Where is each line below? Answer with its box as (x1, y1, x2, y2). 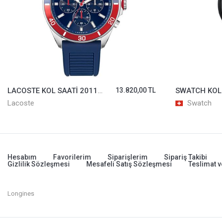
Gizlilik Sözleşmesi (7, 160, 70, 168)
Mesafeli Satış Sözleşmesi (86, 160, 172, 168)
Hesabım (7, 153, 37, 162)
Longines (7, 190, 34, 198)
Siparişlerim (108, 153, 148, 162)
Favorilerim (53, 153, 91, 162)
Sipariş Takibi (164, 153, 207, 162)
